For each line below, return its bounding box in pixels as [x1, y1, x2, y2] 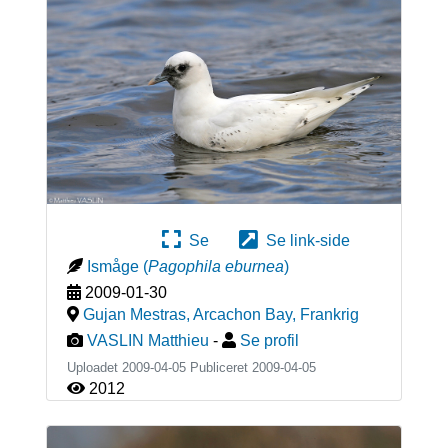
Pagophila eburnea [147, 258, 284, 276]
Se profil [239, 332, 299, 350]
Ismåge [86, 258, 139, 276]
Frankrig [299, 306, 359, 324]
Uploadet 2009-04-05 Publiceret [66, 360, 252, 376]
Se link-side [258, 232, 350, 250]
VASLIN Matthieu [86, 332, 209, 350]
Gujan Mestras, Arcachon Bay [82, 306, 292, 324]
